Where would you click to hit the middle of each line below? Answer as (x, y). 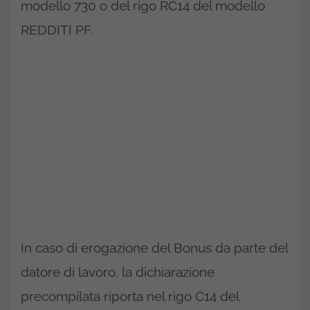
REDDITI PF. (57, 30)
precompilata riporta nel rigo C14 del (130, 297)
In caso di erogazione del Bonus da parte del (154, 248)
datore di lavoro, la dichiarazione (118, 272)
